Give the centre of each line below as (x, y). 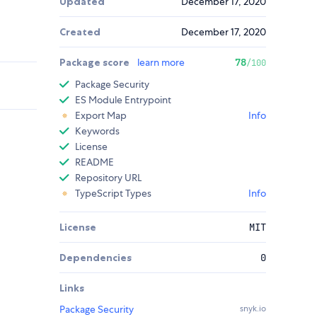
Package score (96, 63)
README (94, 162)
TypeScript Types (113, 194)
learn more (161, 63)
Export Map (101, 116)
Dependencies (96, 258)
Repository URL (108, 178)
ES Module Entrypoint (123, 100)
